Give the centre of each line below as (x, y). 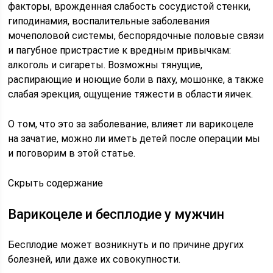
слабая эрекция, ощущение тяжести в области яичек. (131, 94)
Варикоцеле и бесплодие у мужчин (116, 214)
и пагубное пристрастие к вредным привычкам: (120, 50)
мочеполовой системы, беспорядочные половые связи (136, 36)
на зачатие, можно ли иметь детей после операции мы (134, 139)
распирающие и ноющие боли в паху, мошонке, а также (136, 80)
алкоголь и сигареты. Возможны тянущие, (105, 65)
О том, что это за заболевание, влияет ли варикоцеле (131, 124)
